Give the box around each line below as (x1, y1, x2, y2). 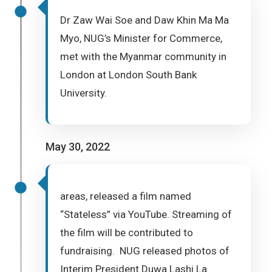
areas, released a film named (60, 190, 191, 202)
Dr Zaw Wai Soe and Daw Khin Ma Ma (60, 14, 229, 26)
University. (60, 87, 107, 99)
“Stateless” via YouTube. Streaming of (60, 208, 232, 220)
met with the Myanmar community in (60, 50, 226, 63)
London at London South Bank (60, 69, 197, 81)
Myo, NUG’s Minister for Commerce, (60, 32, 222, 44)
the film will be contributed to (60, 226, 193, 239)
